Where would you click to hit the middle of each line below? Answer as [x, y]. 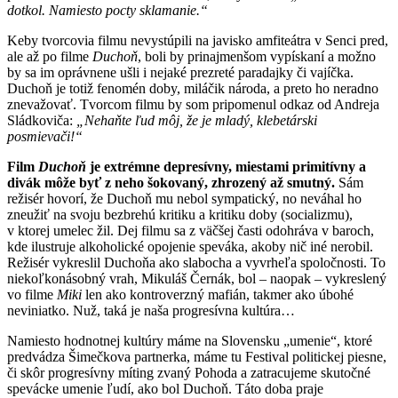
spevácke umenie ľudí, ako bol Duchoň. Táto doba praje [165, 388]
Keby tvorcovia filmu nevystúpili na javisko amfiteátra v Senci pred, [198, 40]
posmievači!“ [45, 136]
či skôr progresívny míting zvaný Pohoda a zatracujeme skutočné [189, 372]
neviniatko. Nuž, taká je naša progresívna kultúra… [151, 310]
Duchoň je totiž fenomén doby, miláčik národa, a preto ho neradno [193, 88]
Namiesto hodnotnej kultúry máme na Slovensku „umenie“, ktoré [190, 340]
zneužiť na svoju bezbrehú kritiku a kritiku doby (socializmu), [180, 214]
